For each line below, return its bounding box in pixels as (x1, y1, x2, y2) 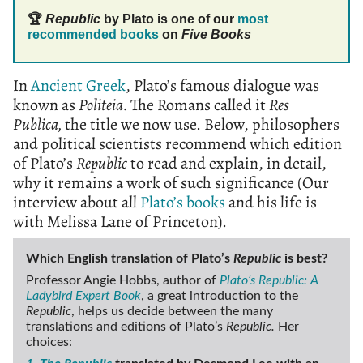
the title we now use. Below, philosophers (65, 113, 340, 136)
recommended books (28, 28, 159, 42)
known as (13, 94, 79, 117)
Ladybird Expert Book (26, 289, 141, 303)
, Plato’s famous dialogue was (126, 75, 319, 97)
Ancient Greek (31, 75, 126, 97)
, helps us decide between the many (71, 305, 273, 318)
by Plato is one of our (100, 12, 237, 27)
